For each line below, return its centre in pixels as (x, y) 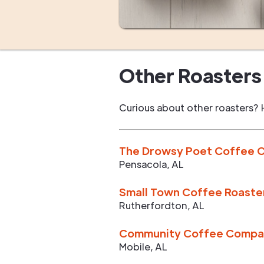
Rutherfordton (153, 205)
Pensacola (143, 164)
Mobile (135, 247)
